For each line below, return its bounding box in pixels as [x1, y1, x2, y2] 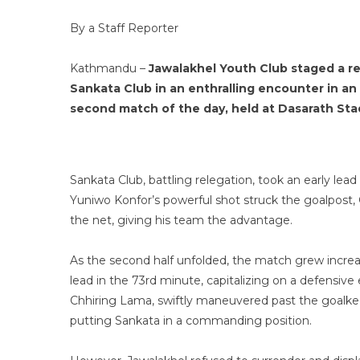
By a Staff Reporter [70, 21, 178, 35]
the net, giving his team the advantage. [70, 213, 292, 227]
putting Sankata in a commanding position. [70, 313, 312, 328]
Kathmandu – [70, 61, 149, 76]
